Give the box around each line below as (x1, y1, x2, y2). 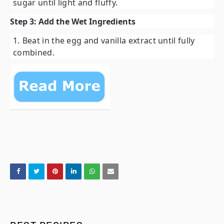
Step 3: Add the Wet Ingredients (10, 16, 135, 27)
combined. (13, 47, 54, 58)
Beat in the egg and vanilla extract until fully (22, 35, 195, 46)
